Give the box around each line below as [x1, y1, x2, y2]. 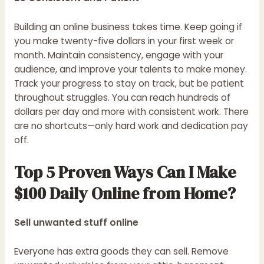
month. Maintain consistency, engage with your [14, 48, 223, 61]
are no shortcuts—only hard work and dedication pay [14, 119, 248, 132]
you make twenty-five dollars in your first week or [14, 34, 234, 47]
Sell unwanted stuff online [14, 216, 138, 229]
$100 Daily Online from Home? [14, 182, 239, 205]
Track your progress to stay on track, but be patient [14, 77, 244, 90]
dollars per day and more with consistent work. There [14, 105, 249, 118]
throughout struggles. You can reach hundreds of [14, 91, 230, 104]
